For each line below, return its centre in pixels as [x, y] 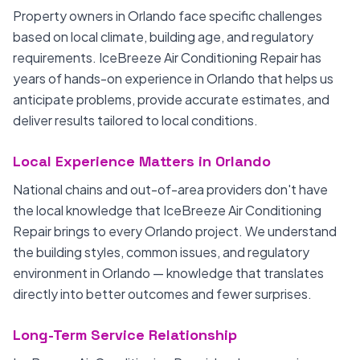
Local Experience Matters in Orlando [142, 161]
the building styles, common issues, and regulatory [161, 252]
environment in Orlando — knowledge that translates [168, 273]
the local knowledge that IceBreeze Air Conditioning [167, 210]
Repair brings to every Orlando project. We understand [175, 231]
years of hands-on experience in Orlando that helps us [173, 78]
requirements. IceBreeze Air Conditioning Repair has [167, 57]
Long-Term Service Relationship [125, 335]
